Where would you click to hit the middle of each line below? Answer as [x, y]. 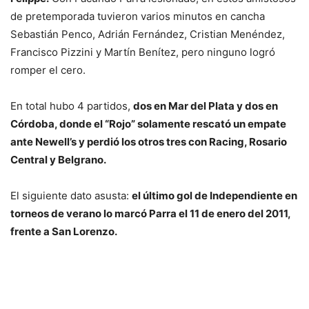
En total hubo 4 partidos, [72, 106]
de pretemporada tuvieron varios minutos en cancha [138, 17]
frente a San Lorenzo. [64, 232]
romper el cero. [48, 70]
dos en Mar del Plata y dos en [206, 106]
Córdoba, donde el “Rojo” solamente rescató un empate [148, 124]
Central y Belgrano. [58, 160]
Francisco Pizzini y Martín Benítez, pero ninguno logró [143, 52]
